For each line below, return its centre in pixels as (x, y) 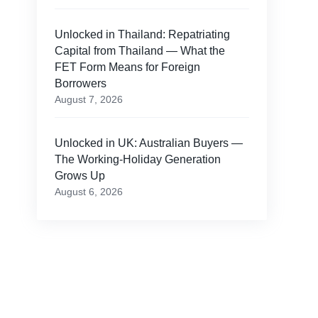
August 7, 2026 (88, 100)
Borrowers (80, 84)
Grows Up (79, 176)
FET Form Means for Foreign (127, 67)
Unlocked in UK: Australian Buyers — (148, 143)
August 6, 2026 (88, 192)
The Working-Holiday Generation (137, 160)
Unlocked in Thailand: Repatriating (142, 35)
